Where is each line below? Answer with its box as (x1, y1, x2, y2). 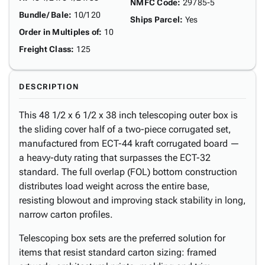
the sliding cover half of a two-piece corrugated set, (19, 124, 231, 135)
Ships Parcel (130, 15, 180, 24)
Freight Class (19, 44, 72, 54)
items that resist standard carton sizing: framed (19, 247, 216, 258)
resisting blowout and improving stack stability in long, (19, 195, 246, 206)
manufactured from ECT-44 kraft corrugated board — (19, 138, 240, 149)
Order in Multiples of (19, 27, 99, 37)
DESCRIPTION (19, 82, 79, 91)
